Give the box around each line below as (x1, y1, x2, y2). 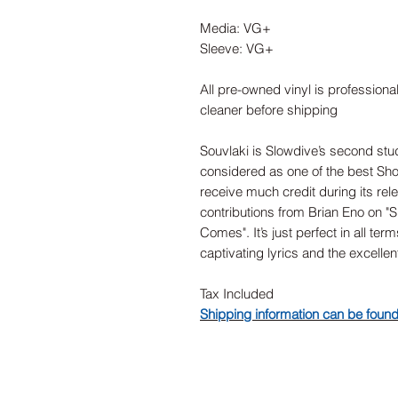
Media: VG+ (200, 20, 271, 37)
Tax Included (200, 285, 274, 303)
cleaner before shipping (200, 101, 338, 119)
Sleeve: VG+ (200, 40, 274, 58)
